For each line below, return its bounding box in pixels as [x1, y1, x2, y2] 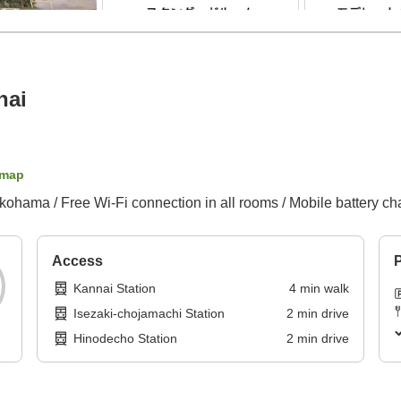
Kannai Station [73, 281, 157, 296]
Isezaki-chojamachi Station [73, 306, 226, 321]
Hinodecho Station [73, 331, 178, 346]
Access [52, 253, 104, 269]
